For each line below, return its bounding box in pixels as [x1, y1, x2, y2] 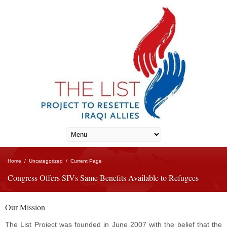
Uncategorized [29, 158, 63, 164]
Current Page [70, 158, 102, 164]
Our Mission [5, 202, 45, 212]
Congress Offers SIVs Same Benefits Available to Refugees [8, 172, 199, 183]
